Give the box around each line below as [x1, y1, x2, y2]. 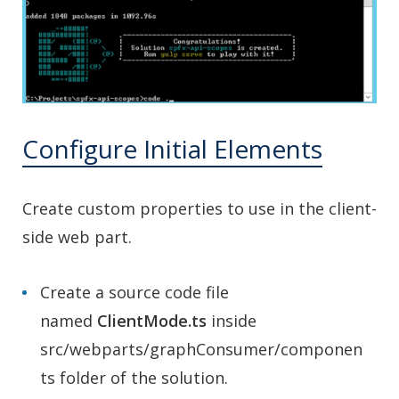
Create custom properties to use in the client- [22, 197, 377, 219]
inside [207, 309, 256, 331]
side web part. [22, 225, 132, 248]
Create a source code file [40, 281, 229, 303]
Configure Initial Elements [22, 131, 322, 166]
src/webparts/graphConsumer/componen [40, 338, 362, 360]
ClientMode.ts [97, 309, 207, 331]
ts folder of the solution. [40, 366, 228, 388]
